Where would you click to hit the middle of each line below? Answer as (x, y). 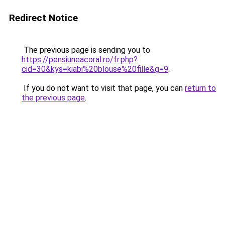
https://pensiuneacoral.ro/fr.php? (80, 60)
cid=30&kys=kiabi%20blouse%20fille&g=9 (95, 69)
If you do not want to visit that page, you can (103, 88)
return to (200, 88)
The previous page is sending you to (86, 50)
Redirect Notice (43, 18)
